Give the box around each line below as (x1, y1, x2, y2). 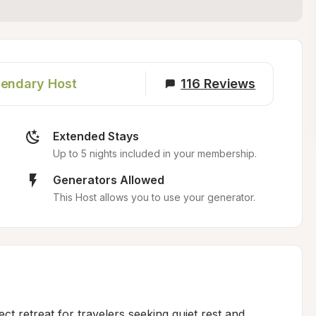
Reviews (203, 76, 256, 91)
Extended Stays (52, 129, 139, 143)
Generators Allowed (52, 173, 164, 187)
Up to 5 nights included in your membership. (52, 147, 257, 159)
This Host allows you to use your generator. (52, 191, 255, 203)
